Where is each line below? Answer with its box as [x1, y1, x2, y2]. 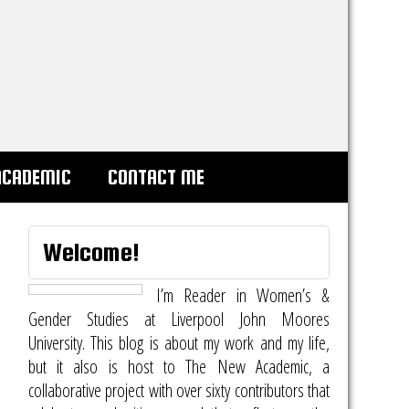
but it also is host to [28, 354, 186, 379]
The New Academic [185, 354, 309, 379]
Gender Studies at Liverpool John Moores [28, 307, 330, 331]
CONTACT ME [108, 165, 204, 189]
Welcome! [43, 237, 140, 267]
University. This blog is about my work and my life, [28, 330, 330, 355]
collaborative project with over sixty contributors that [28, 378, 330, 403]
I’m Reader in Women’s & [156, 283, 330, 308]
